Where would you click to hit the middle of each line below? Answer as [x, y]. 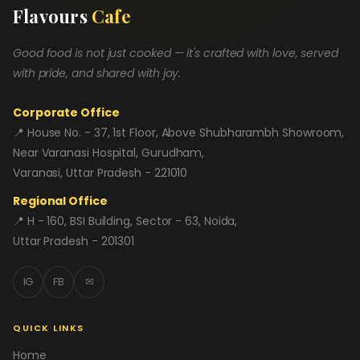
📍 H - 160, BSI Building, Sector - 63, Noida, [125, 221]
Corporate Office [66, 112]
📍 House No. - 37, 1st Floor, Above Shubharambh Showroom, [179, 132]
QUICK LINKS [49, 327]
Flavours [52, 16]
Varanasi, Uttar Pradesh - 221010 [100, 172]
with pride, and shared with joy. [97, 73]
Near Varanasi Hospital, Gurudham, [109, 152]
